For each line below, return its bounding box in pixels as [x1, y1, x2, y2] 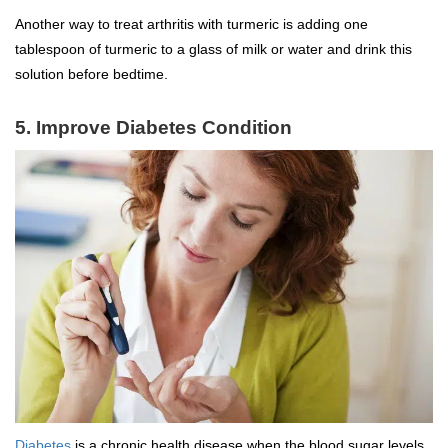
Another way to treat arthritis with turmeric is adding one [15, 16, 368, 32]
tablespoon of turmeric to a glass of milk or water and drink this [15, 41, 412, 57]
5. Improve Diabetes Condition [15, 117, 292, 138]
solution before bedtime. [15, 66, 168, 82]
